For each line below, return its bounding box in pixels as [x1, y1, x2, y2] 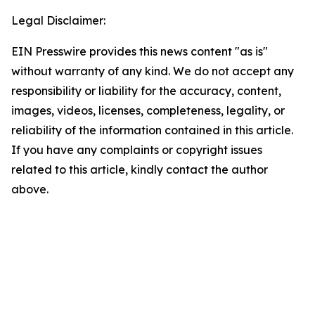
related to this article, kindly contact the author [11, 162, 268, 176]
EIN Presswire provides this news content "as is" [11, 44, 268, 58]
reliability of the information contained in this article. [11, 123, 293, 137]
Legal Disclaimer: [11, 13, 105, 27]
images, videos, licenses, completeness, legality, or [11, 103, 285, 117]
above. [11, 182, 49, 196]
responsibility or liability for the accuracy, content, [11, 84, 281, 98]
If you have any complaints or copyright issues [11, 143, 262, 157]
